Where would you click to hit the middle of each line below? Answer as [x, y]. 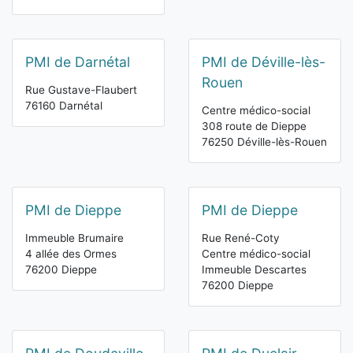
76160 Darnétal [64, 106]
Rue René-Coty [241, 238]
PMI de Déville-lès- [264, 62]
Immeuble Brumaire [74, 238]
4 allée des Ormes [71, 254]
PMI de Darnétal [78, 62]
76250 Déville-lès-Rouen [264, 142]
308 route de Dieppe [254, 126]
